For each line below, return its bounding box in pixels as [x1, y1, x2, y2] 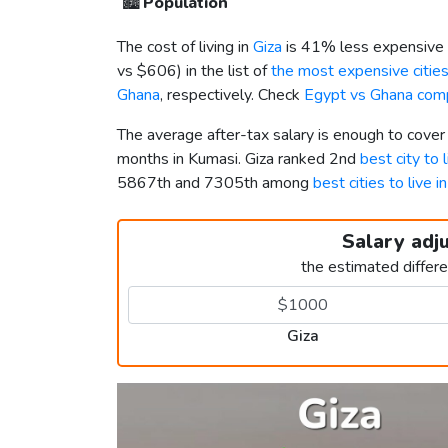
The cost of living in [117, 36, 253, 59]
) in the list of [177, 60, 271, 83]
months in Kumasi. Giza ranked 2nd [117, 148, 360, 171]
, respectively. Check [160, 84, 304, 107]
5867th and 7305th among [117, 172, 313, 195]
